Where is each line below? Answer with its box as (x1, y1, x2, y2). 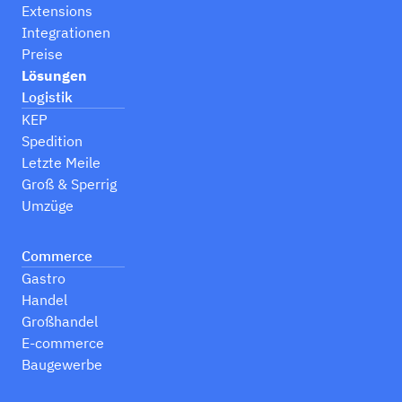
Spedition (22, 132, 83, 150)
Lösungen (22, 66, 87, 84)
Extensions (22, 2, 92, 20)
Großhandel (22, 312, 98, 330)
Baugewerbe (22, 355, 102, 373)
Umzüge (22, 197, 74, 214)
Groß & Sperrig (22, 175, 117, 193)
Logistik (22, 88, 73, 106)
